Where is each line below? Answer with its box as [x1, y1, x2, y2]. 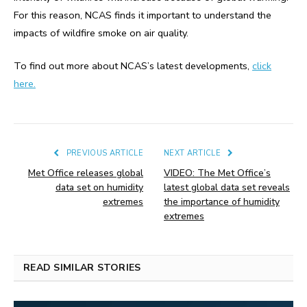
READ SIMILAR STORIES [23, 261, 141, 275]
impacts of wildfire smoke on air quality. [14, 26, 188, 40]
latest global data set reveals [164, 181, 290, 195]
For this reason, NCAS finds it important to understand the [14, 8, 271, 23]
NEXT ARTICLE [164, 148, 223, 159]
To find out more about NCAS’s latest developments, [14, 59, 252, 73]
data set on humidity [56, 181, 143, 195]
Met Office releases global [28, 167, 143, 180]
